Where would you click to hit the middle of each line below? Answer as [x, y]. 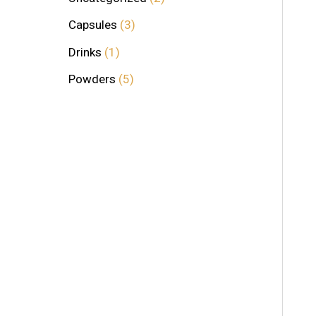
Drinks [85, 52]
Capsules [93, 25]
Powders [92, 79]
